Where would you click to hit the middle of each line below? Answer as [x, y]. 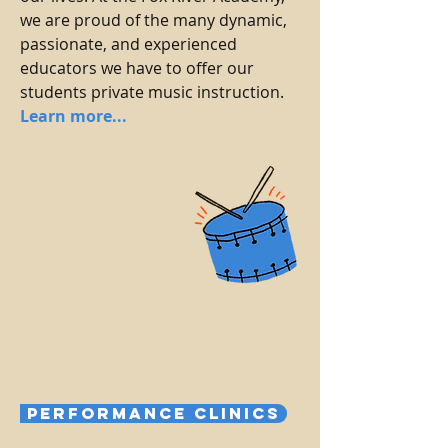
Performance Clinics [153, 413]
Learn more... [73, 116]
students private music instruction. [152, 92]
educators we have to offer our [137, 68]
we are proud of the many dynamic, [153, 20]
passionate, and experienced [128, 44]
